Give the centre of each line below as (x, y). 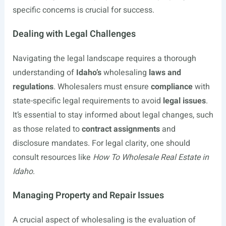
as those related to (47, 129)
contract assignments (121, 129)
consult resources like (52, 157)
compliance (172, 87)
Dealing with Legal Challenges (74, 34)
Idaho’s (89, 73)
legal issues (184, 101)
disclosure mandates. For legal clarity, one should (101, 143)
